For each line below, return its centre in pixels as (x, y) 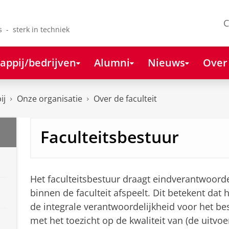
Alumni (112, 62)
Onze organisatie (50, 99)
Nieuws (166, 62)
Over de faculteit (125, 99)
